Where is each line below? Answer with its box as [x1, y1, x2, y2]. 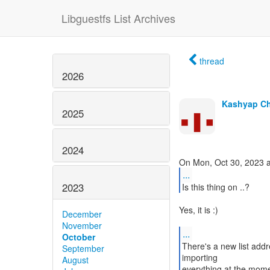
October [62, 231, 95, 243]
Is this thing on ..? [181, 181, 250, 193]
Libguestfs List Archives [61, 10, 175, 26]
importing [181, 251, 218, 263]
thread [199, 55, 224, 67]
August [62, 254, 89, 266]
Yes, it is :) [179, 204, 218, 216]
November [62, 219, 102, 232]
